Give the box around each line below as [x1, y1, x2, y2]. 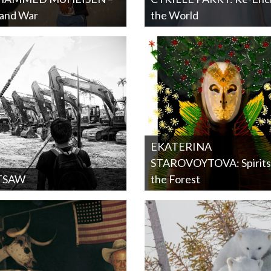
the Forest [151, 172, 200, 186]
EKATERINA [151, 140, 212, 153]
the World [151, 8, 198, 22]
